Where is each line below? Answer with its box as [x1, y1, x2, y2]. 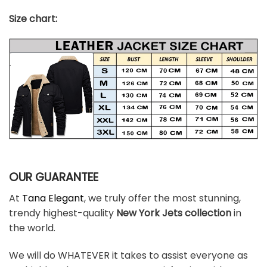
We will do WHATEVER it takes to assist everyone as [9, 248, 248, 262]
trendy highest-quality [9, 206, 114, 220]
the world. [9, 221, 55, 235]
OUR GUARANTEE [9, 169, 98, 186]
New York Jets [116, 206, 182, 220]
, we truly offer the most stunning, [84, 191, 241, 205]
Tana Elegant [22, 191, 84, 205]
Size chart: [9, 11, 57, 26]
